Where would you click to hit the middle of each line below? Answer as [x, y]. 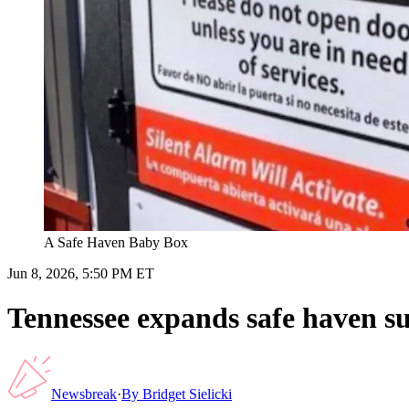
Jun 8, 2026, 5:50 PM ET [81, 273]
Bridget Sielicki [187, 393]
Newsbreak [84, 393]
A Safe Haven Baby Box [116, 242]
